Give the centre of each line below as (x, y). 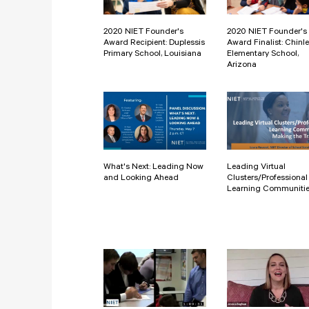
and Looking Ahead (141, 178)
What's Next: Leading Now (153, 167)
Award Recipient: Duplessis (154, 43)
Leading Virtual (256, 167)
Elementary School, (263, 54)
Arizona (242, 65)
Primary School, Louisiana (152, 54)
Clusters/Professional (267, 178)
